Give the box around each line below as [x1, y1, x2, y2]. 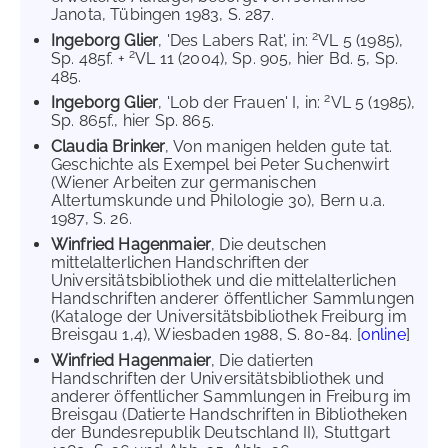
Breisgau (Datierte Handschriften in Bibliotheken [51, 405, 407, 424]
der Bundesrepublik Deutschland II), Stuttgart [51, 423, 391, 442]
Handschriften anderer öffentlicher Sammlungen [51, 289, 415, 308]
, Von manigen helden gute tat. [165, 137, 393, 156]
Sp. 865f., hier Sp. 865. [51, 111, 214, 130]
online [360, 325, 406, 344]
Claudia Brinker [51, 137, 166, 156]
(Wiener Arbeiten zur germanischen [51, 173, 317, 192]
